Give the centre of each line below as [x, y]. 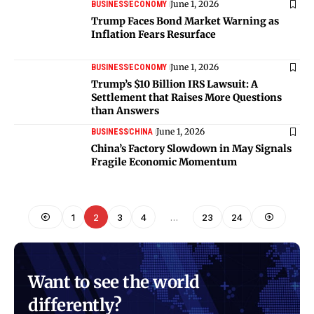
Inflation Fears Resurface [153, 34]
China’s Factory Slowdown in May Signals [191, 148]
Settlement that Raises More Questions [186, 97]
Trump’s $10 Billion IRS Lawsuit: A [175, 84]
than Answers [125, 110]
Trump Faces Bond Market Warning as [185, 21]
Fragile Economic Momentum [164, 162]
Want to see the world [114, 282]
